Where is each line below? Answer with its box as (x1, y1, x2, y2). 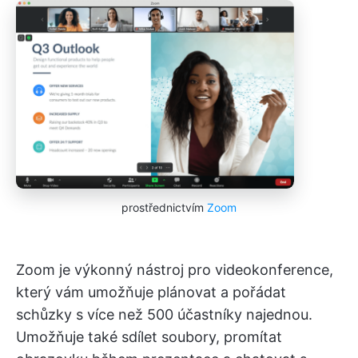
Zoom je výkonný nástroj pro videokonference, (16, 261, 333, 279)
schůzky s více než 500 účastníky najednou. (16, 306, 312, 324)
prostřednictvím (121, 201, 207, 215)
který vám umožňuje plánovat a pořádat (16, 284, 286, 301)
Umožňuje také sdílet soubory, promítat (16, 328, 282, 346)
